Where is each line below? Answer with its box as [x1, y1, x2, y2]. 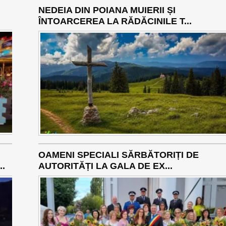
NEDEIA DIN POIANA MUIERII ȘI [38, 5, 176, 16]
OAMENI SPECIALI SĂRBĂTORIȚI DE [38, 150, 199, 160]
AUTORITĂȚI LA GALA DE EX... [38, 161, 173, 172]
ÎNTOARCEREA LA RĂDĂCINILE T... [38, 16, 192, 27]
